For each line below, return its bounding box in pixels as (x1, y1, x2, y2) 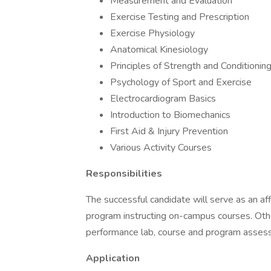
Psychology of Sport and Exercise (110, 76, 252, 89)
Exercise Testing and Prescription (110, 10, 249, 24)
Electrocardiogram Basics (110, 92, 216, 105)
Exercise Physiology (110, 27, 195, 40)
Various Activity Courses (110, 141, 212, 154)
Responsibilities (86, 167, 162, 180)
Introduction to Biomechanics (110, 108, 230, 122)
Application (86, 252, 140, 265)
